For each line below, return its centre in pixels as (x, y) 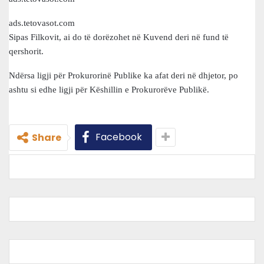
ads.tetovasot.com (42, 23)
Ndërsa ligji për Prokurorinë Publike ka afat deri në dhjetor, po (123, 75)
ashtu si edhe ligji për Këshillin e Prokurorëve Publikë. (109, 90)
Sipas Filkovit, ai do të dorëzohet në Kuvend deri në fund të (119, 37)
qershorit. (26, 51)
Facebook (119, 137)
